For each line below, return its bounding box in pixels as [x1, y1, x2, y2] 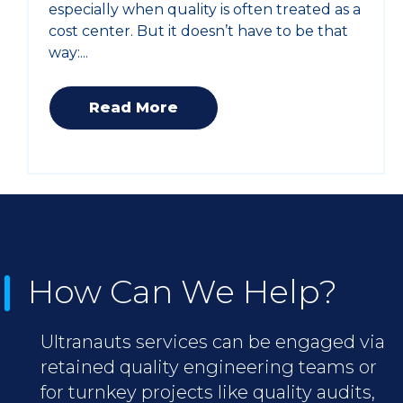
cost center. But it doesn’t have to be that [49, 22, 349, 40]
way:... [49, 44, 89, 62]
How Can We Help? [28, 271, 337, 311]
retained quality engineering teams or [40, 355, 377, 378]
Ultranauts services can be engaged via [40, 330, 385, 353]
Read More [89, 99, 179, 117]
